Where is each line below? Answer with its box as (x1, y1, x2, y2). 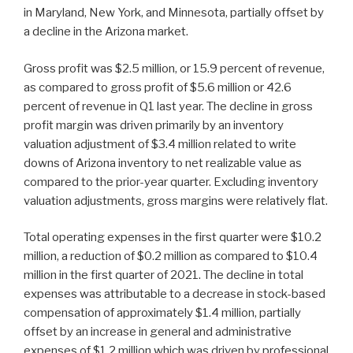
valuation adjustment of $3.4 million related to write (24, 136, 296, 151)
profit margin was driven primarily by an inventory (24, 117, 284, 132)
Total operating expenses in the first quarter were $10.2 (24, 230, 321, 245)
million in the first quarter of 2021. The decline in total (24, 268, 303, 283)
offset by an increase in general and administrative (24, 325, 292, 340)
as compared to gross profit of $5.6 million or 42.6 (24, 80, 292, 95)
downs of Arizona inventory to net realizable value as (24, 155, 302, 170)
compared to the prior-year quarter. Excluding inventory (24, 174, 318, 189)
